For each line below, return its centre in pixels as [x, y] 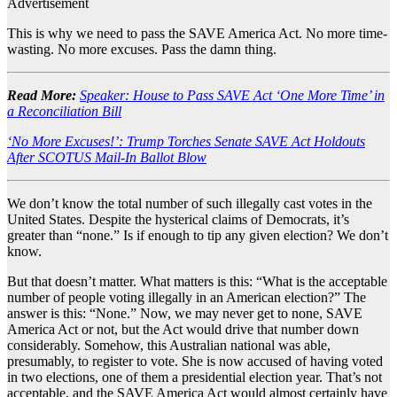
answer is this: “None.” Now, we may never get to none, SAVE [185, 314]
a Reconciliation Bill [64, 112]
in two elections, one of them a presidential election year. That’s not [195, 378]
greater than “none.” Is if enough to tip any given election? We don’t [198, 236]
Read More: [42, 96]
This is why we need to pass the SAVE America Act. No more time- [197, 34]
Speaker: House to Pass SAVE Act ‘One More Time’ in [232, 96]
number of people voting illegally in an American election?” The [187, 298]
